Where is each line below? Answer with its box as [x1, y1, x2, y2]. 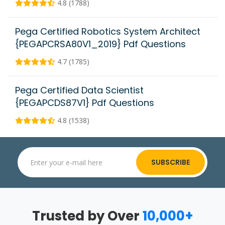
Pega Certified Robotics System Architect [15, 25, 200, 38]
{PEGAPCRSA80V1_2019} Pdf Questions [15, 38, 186, 51]
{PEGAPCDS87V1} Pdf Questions [15, 96, 154, 109]
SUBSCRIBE [151, 157, 190, 168]
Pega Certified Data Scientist [15, 84, 144, 97]
